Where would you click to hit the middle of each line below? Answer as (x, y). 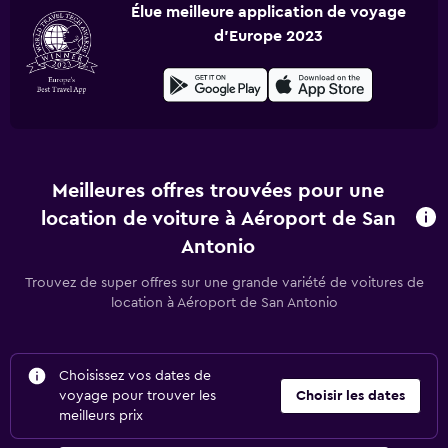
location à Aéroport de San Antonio (224, 303)
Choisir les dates (350, 396)
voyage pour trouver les (137, 396)
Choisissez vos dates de (135, 376)
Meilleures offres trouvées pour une (218, 191)
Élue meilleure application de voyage (268, 12)
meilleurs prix (101, 416)
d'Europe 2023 (268, 36)
